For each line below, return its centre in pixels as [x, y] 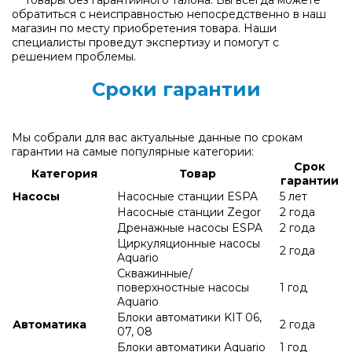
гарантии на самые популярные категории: [133, 152]
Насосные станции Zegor [189, 213]
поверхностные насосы [183, 288]
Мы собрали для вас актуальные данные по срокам [157, 138]
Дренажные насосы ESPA [190, 228]
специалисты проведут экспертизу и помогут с [145, 43]
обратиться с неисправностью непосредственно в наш [169, 15]
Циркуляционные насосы [189, 244]
